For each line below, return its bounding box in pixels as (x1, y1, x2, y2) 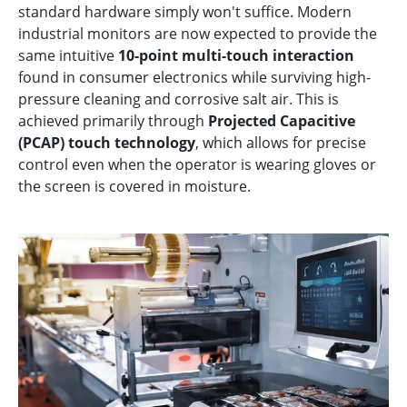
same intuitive (18, 45, 118, 65)
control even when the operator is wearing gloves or (18, 154, 376, 174)
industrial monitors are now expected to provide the (18, 23, 377, 44)
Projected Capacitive (208, 110, 355, 131)
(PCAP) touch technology (18, 132, 195, 153)
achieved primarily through (18, 110, 208, 131)
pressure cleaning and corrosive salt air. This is (18, 88, 339, 109)
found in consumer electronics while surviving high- (18, 66, 371, 87)
